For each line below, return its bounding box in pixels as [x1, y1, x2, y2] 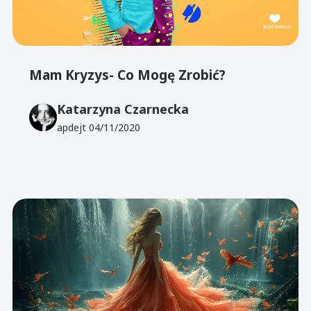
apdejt [57, 121, 90, 135]
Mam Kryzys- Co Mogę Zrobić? [29, 66, 226, 85]
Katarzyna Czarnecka [57, 101, 190, 118]
